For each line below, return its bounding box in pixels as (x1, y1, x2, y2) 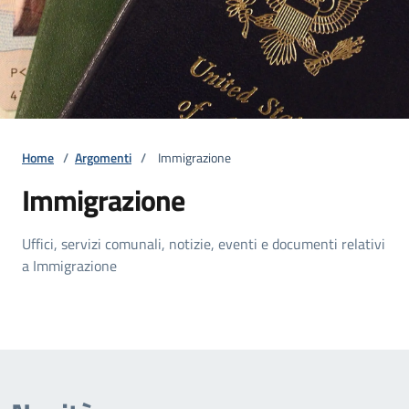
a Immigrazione (22, 254, 117, 277)
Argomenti (75, 147, 131, 167)
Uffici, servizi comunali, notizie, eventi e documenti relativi (22, 232, 385, 255)
